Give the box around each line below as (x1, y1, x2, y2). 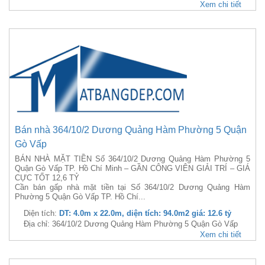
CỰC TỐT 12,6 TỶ (15, 173, 79, 182)
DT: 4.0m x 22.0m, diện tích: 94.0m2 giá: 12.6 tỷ (59, 209, 231, 218)
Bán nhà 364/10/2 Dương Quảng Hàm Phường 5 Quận (15, 125, 247, 135)
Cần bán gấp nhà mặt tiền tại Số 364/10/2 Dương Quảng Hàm (15, 183, 250, 192)
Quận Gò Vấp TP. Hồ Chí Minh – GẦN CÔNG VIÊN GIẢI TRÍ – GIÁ (15, 164, 250, 173)
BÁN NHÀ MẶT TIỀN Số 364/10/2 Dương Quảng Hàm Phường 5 (15, 154, 250, 163)
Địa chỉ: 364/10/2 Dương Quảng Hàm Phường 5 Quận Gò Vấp (24, 219, 238, 228)
